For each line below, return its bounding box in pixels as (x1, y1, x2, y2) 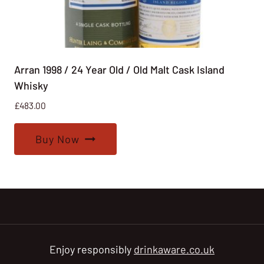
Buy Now (35, 132, 80, 146)
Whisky (14, 78, 48, 92)
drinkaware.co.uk (134, 243, 214, 256)
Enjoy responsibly (49, 243, 134, 256)
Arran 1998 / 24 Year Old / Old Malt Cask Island (14, 62, 225, 76)
